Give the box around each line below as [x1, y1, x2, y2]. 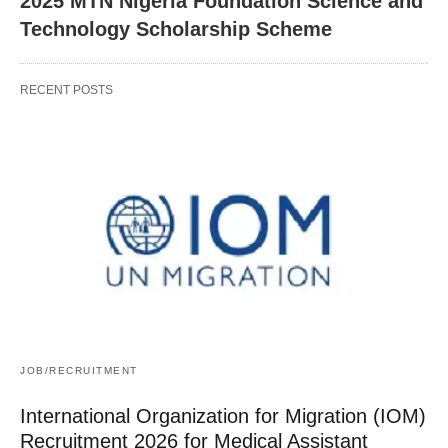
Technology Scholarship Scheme [20, 17, 332, 40]
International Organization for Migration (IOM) [20, 404, 426, 427]
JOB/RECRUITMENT [20, 364, 138, 376]
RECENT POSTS [20, 82, 113, 97]
